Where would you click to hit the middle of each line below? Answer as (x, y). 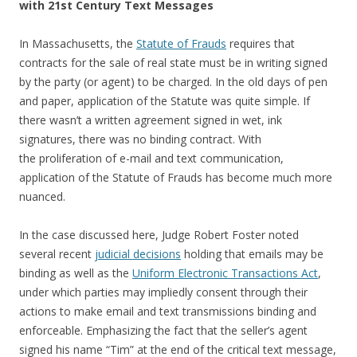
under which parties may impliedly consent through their (163, 292)
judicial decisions (138, 253)
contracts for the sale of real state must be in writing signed (173, 62)
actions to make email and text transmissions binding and (168, 311)
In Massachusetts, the (78, 43)
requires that (261, 43)
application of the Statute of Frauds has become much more (176, 177)
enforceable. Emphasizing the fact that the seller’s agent (163, 330)
